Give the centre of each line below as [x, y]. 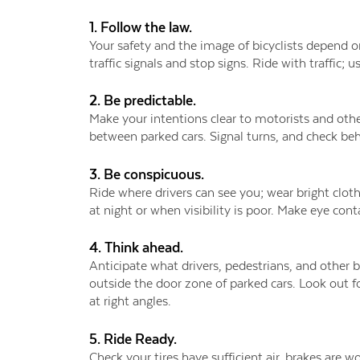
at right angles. [130, 301]
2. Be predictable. [142, 101]
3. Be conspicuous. [146, 174]
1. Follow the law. [140, 27]
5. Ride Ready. [133, 339]
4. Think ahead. [136, 248]
